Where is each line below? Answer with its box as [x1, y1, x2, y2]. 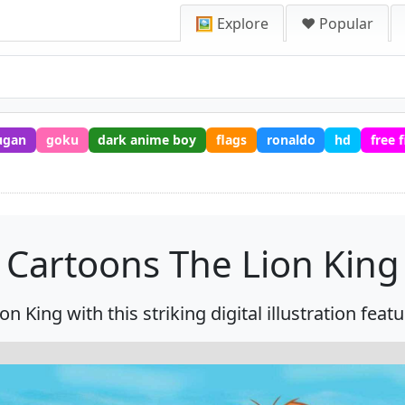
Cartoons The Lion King [5, 238, 400, 288]
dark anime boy [98, 130, 197, 148]
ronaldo [266, 130, 316, 148]
